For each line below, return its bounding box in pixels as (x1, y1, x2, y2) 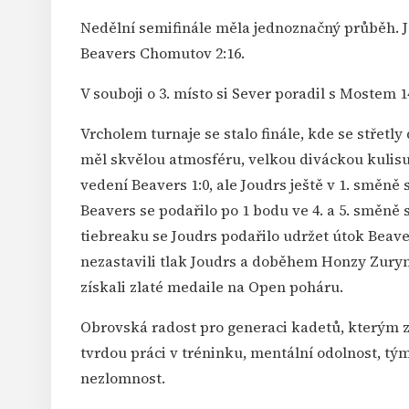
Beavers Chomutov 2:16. (80, 44, 245, 63)
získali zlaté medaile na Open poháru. (80, 278, 343, 297)
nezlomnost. (80, 369, 165, 388)
